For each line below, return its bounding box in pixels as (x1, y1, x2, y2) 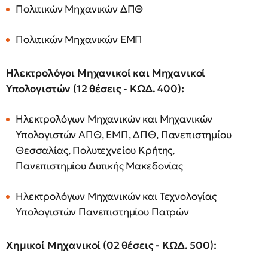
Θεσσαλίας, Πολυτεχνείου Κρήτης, (16, 144, 175, 157)
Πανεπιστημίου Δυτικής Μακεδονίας (16, 159, 183, 173)
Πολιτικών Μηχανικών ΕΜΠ (16, 33, 143, 47)
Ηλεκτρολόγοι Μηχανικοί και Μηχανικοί (6, 66, 206, 80)
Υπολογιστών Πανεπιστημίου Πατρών (16, 205, 189, 219)
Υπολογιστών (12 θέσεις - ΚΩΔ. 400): (6, 82, 184, 96)
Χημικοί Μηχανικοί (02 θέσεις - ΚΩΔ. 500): (6, 239, 217, 252)
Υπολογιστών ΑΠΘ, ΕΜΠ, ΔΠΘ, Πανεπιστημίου (16, 128, 232, 142)
